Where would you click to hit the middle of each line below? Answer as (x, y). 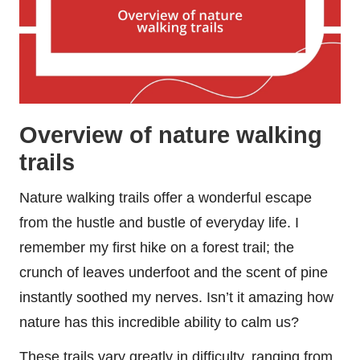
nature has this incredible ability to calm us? (159, 323)
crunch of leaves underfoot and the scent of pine (174, 273)
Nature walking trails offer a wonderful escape (166, 198)
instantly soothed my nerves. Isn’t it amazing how (176, 298)
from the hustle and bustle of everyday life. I (159, 223)
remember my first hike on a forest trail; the (157, 248)
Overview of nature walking (171, 135)
